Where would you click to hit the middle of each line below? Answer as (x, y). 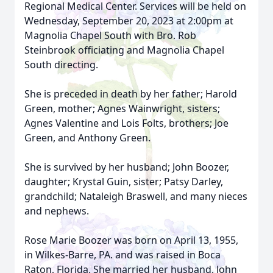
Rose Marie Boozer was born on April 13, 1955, (131, 240)
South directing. (61, 65)
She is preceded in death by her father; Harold (131, 94)
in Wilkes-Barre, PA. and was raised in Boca (122, 255)
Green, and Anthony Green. (87, 138)
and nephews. (57, 211)
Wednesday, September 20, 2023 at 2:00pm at (129, 21)
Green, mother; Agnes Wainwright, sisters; (122, 108)
